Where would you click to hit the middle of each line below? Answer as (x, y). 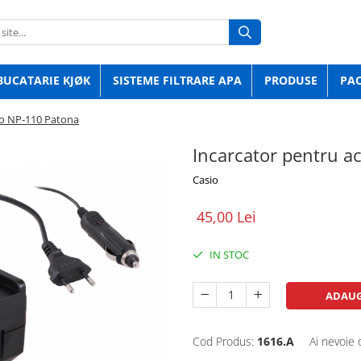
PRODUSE (291, 80)
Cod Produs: (223, 341)
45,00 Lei (226, 217)
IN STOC (228, 255)
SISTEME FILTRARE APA (177, 80)
